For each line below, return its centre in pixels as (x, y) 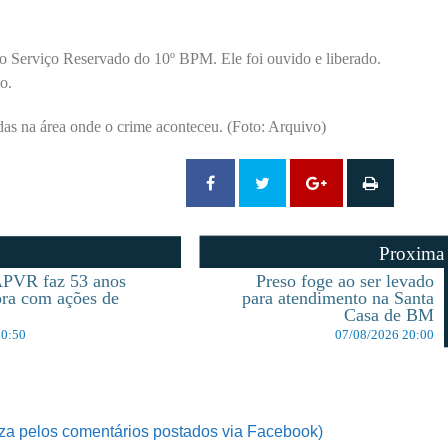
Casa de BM (389, 315)
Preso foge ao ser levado (345, 281)
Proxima (412, 254)
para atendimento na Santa (338, 298)
